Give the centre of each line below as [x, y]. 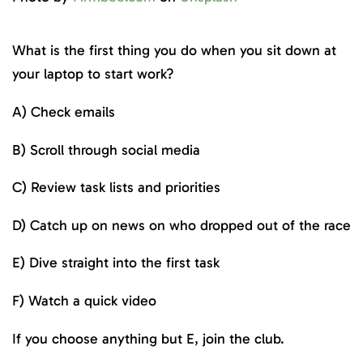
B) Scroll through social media [106, 149]
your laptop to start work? [93, 74]
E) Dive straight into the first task [116, 263]
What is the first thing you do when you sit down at [174, 51]
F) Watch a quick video [84, 300]
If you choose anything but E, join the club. [150, 338]
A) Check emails [64, 111]
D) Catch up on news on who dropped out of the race [181, 225]
